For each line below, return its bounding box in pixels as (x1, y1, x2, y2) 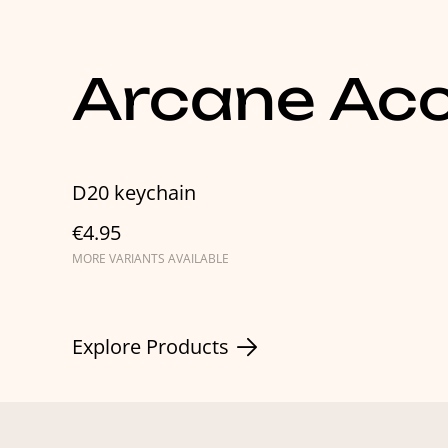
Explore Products (72, 333, 229, 361)
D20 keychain (72, 179, 196, 207)
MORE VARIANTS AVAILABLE (72, 250, 229, 268)
